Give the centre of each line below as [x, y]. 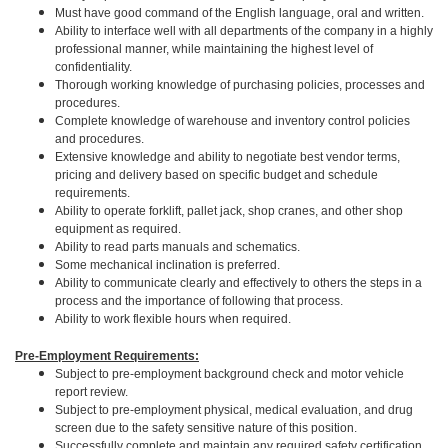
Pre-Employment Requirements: [107, 356]
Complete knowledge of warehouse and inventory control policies [232, 121]
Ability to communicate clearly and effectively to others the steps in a [238, 283]
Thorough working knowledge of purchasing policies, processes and [240, 85]
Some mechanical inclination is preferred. [167, 265]
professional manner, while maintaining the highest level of [214, 49]
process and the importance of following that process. [199, 301]
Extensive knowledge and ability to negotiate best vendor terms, [227, 157]
